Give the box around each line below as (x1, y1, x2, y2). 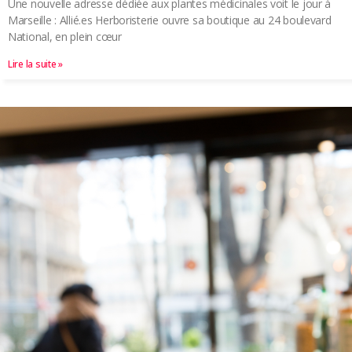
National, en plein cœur (8, 29, 122, 45)
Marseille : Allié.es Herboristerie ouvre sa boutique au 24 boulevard (8, 13, 332, 28)
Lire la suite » (8, 57, 63, 71)
